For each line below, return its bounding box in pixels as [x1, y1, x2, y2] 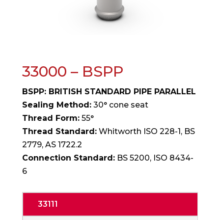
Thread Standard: [22, 126, 97, 136]
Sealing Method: [22, 100, 91, 110]
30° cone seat [91, 100, 148, 110]
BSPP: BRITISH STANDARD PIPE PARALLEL [22, 86, 196, 96]
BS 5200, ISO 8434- [114, 153, 193, 163]
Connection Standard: [22, 153, 115, 163]
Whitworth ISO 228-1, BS [96, 126, 195, 136]
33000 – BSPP [22, 62, 123, 81]
